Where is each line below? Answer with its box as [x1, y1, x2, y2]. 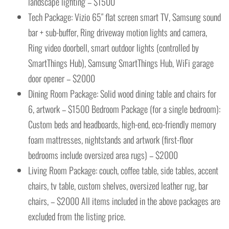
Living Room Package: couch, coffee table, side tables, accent [28, 164, 218, 177]
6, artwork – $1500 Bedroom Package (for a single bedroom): [28, 102, 220, 116]
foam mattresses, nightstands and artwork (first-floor [28, 133, 193, 147]
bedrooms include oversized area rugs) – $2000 [28, 148, 178, 162]
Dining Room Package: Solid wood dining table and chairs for [28, 87, 216, 101]
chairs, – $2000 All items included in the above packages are [28, 194, 220, 208]
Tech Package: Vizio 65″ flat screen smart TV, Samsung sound [28, 10, 221, 24]
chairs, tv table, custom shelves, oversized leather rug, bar [28, 179, 208, 193]
